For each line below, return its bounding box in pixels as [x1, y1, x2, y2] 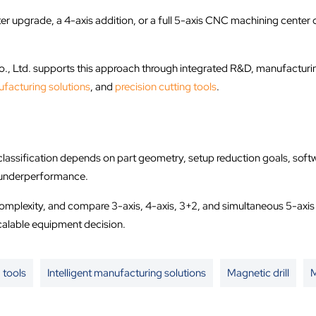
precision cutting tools [114, 79, 217, 94]
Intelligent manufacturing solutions [47, 266, 206, 281]
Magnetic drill [226, 266, 289, 281]
